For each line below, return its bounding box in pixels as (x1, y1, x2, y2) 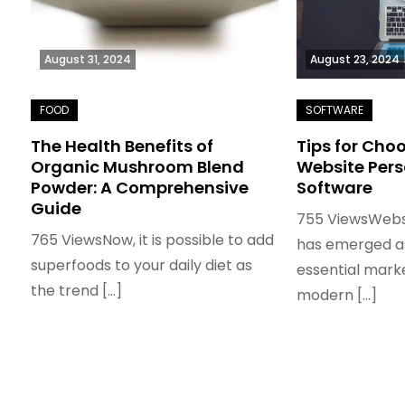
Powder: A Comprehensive (30, 175, 249, 199)
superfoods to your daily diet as (30, 254, 252, 276)
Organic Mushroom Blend (30, 155, 244, 178)
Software (297, 175, 373, 199)
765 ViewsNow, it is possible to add (30, 229, 274, 250)
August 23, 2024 (310, 51, 400, 67)
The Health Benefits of (30, 134, 213, 157)
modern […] (297, 284, 378, 306)
